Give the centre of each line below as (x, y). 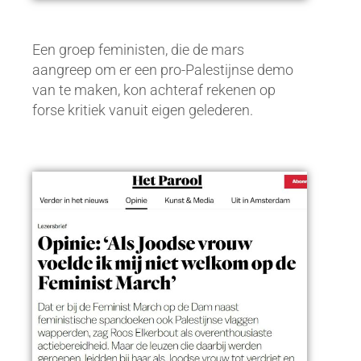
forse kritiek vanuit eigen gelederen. (143, 110)
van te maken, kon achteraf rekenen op (154, 89)
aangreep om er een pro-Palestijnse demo (163, 69)
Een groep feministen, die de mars (138, 49)
